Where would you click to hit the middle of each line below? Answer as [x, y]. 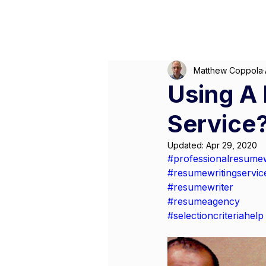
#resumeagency [204, 201]
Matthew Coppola [228, 70]
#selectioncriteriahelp [216, 216]
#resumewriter [200, 187]
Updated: [187, 145]
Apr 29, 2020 [232, 145]
